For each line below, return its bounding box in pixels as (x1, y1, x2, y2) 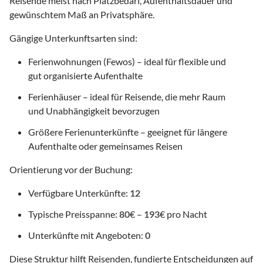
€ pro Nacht (160, 208, 207, 220)
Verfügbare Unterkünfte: (28, 187, 130, 199)
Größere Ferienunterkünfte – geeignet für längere (28, 126, 227, 138)
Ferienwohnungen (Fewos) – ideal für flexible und (28, 56, 226, 68)
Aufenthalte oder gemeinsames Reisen (28, 140, 183, 152)
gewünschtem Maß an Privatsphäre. (9, 9, 154, 21)
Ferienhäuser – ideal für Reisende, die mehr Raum (28, 91, 225, 103)
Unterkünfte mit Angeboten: (28, 230, 145, 241)
